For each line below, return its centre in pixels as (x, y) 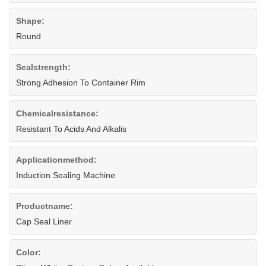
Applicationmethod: (56, 160)
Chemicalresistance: (57, 114)
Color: (28, 253)
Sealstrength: (43, 67)
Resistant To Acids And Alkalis (71, 129)
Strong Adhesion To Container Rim (81, 83)
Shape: (30, 21)
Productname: (45, 206)
